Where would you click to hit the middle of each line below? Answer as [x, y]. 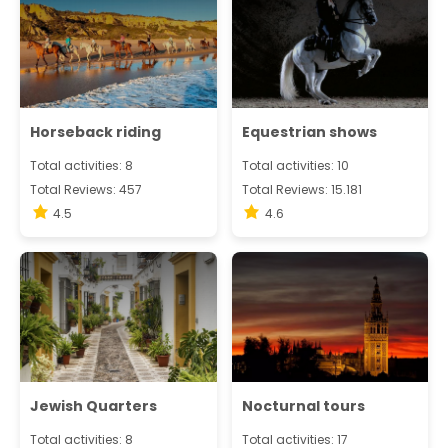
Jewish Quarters [93, 406]
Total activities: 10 [295, 166]
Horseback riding [95, 132]
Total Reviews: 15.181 [301, 190]
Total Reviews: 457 [86, 190]
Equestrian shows [309, 132]
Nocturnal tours [303, 406]
